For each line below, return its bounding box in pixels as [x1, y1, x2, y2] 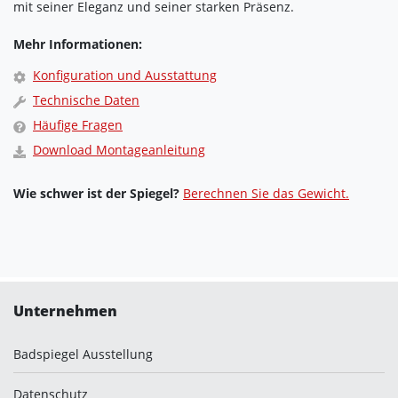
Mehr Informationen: [13, 36, 142, 53]
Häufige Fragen [33, 116, 123, 134]
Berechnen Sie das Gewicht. [183, 185, 349, 203]
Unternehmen [13, 301, 117, 322]
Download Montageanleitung [33, 141, 205, 159]
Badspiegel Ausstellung [13, 346, 153, 363]
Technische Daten [33, 92, 139, 109]
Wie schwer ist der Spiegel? [13, 185, 179, 203]
